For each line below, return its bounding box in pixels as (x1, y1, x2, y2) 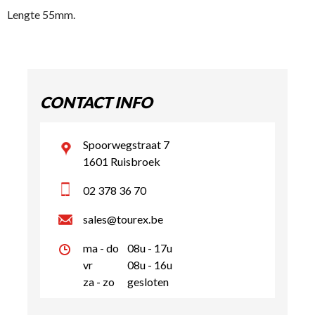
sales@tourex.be (83, 212, 163, 226)
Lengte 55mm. (7, 8, 75, 21)
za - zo (83, 275, 115, 288)
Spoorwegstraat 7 (83, 138, 169, 151)
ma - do (83, 241, 119, 255)
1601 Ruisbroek (83, 155, 160, 168)
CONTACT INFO (40, 93, 153, 112)
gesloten (127, 275, 169, 288)
